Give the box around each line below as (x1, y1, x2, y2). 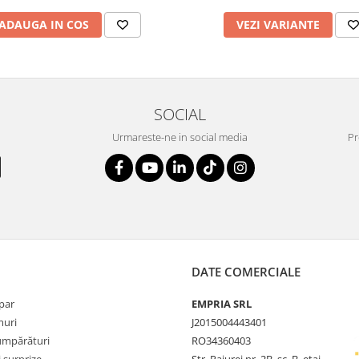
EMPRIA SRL (192, 296, 252, 312)
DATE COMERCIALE (192, 264, 301, 280)
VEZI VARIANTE (236, 17, 320, 33)
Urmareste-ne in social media (111, 130, 248, 145)
